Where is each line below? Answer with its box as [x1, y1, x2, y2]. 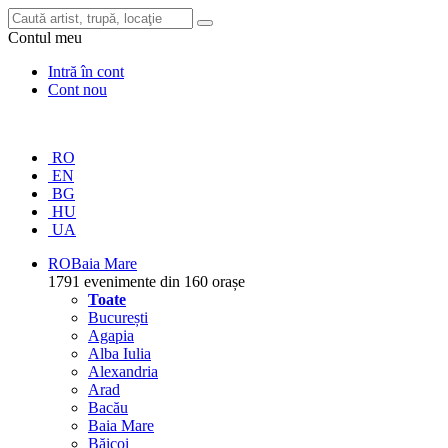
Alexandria [88, 363, 158, 380]
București [88, 309, 148, 326]
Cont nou [48, 81, 107, 98]
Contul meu [8, 29, 82, 46]
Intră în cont [48, 63, 124, 80]
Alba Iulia [88, 345, 151, 362]
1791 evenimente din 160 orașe [48, 273, 245, 290]
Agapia [88, 327, 134, 344]
